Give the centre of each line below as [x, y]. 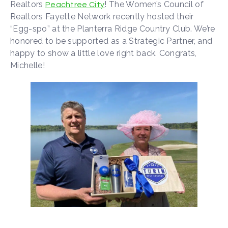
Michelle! [27, 65]
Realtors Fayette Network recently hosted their [102, 17]
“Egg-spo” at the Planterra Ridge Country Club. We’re [113, 29]
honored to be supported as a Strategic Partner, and [111, 41]
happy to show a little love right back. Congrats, [104, 53]
